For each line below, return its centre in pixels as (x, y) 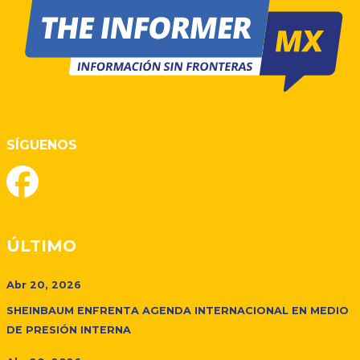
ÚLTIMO (41, 245)
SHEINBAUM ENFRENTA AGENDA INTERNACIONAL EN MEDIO (178, 310)
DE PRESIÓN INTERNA (69, 329)
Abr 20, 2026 (44, 284)
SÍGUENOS (42, 145)
